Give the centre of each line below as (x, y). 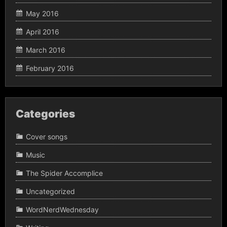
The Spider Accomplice (64, 173)
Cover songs (47, 137)
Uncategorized (50, 192)
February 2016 (50, 68)
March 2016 (46, 50)
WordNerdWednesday (62, 210)
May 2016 (42, 13)
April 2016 (43, 31)
